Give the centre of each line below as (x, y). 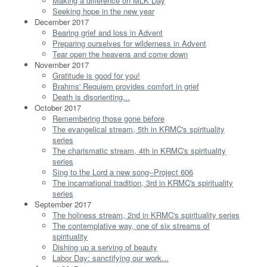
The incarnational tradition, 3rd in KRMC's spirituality (143, 182)
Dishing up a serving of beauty (105, 247)
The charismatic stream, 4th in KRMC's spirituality (139, 150)
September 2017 (63, 204)
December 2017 (62, 21)
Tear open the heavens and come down (120, 54)
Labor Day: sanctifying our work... (111, 257)
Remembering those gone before (108, 118)
